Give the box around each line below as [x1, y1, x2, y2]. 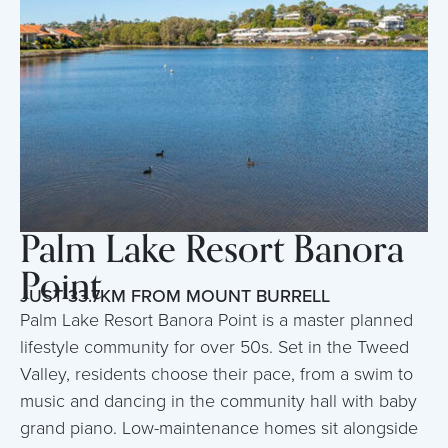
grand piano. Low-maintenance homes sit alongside [20, 414, 418, 441]
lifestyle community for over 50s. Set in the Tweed [20, 333, 409, 360]
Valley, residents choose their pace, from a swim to [20, 360, 413, 387]
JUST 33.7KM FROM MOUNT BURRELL [20, 282, 330, 309]
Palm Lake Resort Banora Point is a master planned [20, 306, 413, 333]
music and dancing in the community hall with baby [20, 387, 417, 414]
